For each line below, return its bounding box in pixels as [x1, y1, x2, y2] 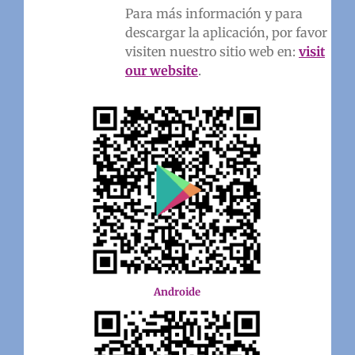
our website [124, 62, 198, 78]
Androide [153, 284, 200, 299]
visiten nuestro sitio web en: [124, 43, 299, 59]
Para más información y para [124, 5, 303, 21]
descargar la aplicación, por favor [124, 24, 327, 40]
